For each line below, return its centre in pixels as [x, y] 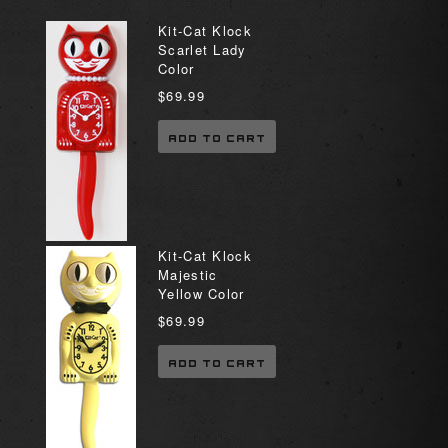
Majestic [188, 274]
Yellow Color [201, 293]
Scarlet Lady [202, 49]
